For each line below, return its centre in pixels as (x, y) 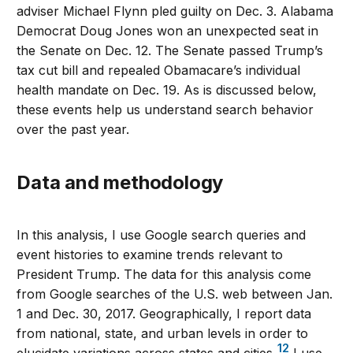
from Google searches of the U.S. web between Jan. (175, 294)
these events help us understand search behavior (165, 110)
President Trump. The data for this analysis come (164, 275)
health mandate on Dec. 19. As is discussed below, (167, 90)
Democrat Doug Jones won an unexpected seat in (168, 31)
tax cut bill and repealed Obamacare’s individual (159, 71)
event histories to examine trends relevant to (150, 255)
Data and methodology (127, 183)
